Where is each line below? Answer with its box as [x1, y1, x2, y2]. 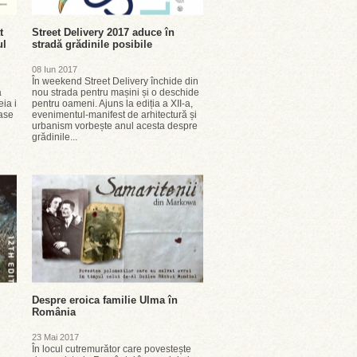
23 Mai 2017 [32, 332, 79, 342]
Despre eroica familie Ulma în [32, 294, 178, 306]
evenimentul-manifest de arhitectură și [32, 109, 197, 120]
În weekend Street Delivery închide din [32, 76, 198, 87]
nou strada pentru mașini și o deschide [32, 87, 199, 98]
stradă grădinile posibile [32, 38, 152, 50]
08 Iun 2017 [32, 65, 77, 74]
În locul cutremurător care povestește [32, 343, 191, 355]
